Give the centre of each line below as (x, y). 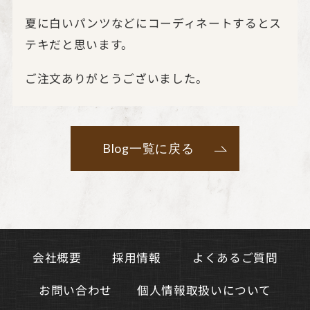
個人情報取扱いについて (204, 290)
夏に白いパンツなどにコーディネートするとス (153, 22)
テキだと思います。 (79, 44)
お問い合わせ (76, 290)
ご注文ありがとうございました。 (116, 78)
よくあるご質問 (235, 257)
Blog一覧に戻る (148, 148)
